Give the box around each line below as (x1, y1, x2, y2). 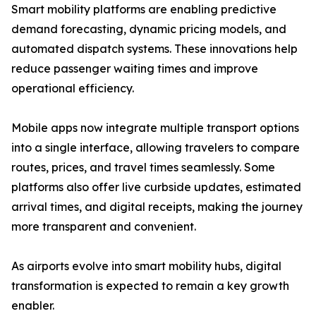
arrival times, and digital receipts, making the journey (11, 200, 303, 214)
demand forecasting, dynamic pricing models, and (11, 22, 286, 37)
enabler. (11, 298, 54, 313)
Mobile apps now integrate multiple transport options (11, 121, 299, 135)
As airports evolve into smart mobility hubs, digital (11, 259, 281, 274)
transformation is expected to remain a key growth (11, 279, 289, 293)
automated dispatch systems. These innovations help (11, 42, 298, 56)
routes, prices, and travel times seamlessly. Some (11, 160, 275, 175)
